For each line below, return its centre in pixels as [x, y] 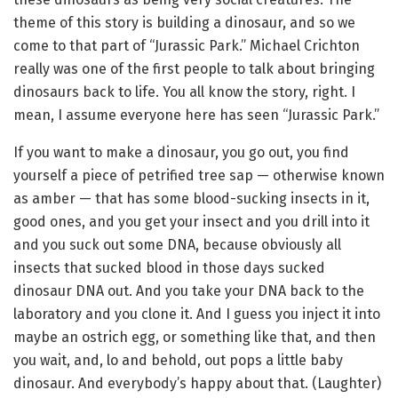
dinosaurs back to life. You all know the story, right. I [184, 92]
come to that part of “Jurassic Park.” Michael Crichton [187, 45]
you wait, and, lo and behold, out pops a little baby [178, 360]
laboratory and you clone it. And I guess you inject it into [197, 314]
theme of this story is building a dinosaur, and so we [184, 22]
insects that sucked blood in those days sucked [169, 267]
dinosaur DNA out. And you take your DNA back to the [189, 291]
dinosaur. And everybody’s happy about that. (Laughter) [197, 383]
